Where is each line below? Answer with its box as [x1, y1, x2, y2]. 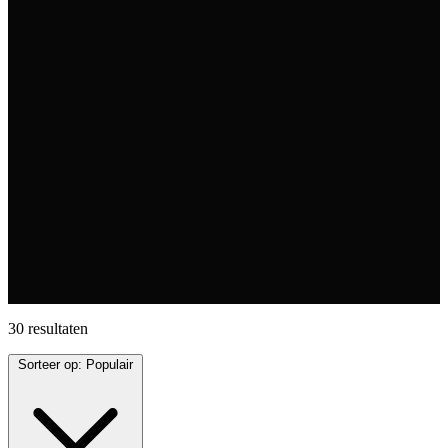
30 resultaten [8, 319, 88, 337]
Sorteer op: [18, 356, 86, 372]
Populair [86, 356, 133, 372]
